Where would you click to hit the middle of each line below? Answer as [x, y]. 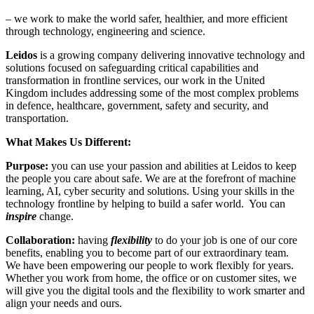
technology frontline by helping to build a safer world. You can [145, 203]
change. [55, 216]
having [93, 240]
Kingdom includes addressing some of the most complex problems [152, 93]
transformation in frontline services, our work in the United [135, 80]
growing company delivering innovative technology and [181, 55]
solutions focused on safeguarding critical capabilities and [132, 67]
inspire [21, 216]
